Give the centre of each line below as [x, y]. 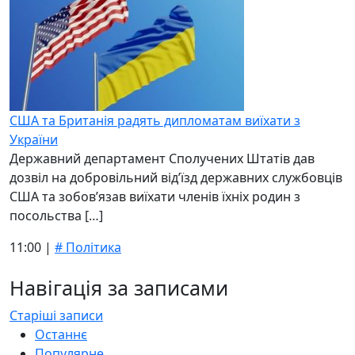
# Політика [88, 247]
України [34, 139]
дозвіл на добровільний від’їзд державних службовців [176, 177]
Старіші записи [56, 315]
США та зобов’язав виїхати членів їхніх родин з [155, 197]
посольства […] [56, 216]
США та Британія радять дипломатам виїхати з [155, 120]
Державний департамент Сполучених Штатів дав [162, 158]
